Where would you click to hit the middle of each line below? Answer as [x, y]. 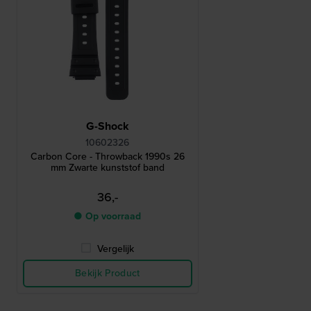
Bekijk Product [107, 274]
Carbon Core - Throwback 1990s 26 [107, 157]
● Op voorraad [108, 217]
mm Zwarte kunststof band [107, 168]
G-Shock [107, 126]
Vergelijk [116, 249]
